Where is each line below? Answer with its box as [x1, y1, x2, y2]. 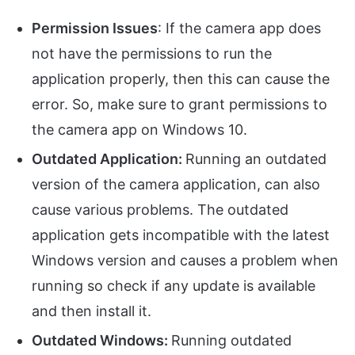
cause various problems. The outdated [32, 201, 288, 219]
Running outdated [171, 332, 292, 349]
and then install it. [32, 303, 151, 320]
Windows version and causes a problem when [32, 252, 338, 269]
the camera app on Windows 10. [32, 121, 247, 139]
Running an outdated [185, 151, 326, 168]
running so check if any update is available [32, 277, 315, 295]
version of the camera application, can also [32, 176, 320, 193]
